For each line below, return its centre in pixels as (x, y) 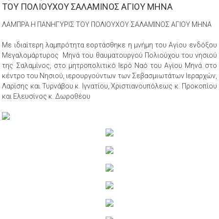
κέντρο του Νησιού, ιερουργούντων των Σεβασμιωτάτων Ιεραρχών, (109, 76)
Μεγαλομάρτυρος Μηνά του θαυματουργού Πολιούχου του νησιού (109, 55)
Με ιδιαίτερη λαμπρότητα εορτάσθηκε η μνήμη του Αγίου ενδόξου (109, 45)
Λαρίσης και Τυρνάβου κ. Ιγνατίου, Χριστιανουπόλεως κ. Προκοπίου (109, 86)
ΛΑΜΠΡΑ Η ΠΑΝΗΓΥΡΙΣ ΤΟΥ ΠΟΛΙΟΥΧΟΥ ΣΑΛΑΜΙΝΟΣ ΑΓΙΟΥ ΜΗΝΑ (107, 24)
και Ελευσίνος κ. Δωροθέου (46, 96)
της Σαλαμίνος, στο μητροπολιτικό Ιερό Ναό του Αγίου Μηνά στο (109, 65)
